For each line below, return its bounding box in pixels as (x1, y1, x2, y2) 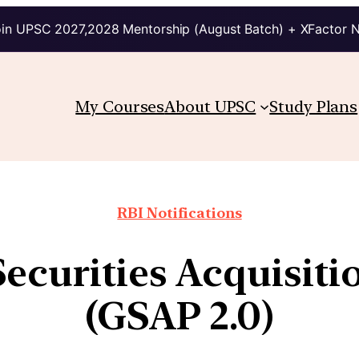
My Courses (75, 96, 165, 116)
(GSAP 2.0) (85, 292, 274, 339)
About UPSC (164, 96, 256, 116)
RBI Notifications (117, 204, 242, 221)
